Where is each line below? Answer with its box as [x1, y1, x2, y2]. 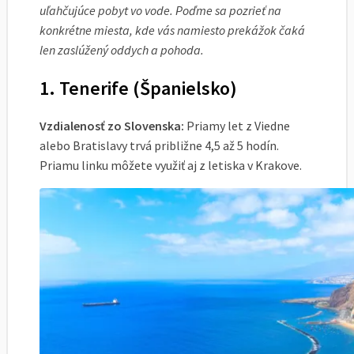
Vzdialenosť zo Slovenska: [40, 117, 184, 134]
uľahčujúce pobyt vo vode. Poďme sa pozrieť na [40, 2, 281, 18]
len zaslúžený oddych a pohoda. [40, 42, 204, 58]
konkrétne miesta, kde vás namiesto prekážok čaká [40, 22, 305, 38]
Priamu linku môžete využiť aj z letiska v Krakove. [40, 156, 302, 173]
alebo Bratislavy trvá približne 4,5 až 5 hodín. [40, 137, 279, 153]
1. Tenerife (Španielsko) [40, 75, 237, 100]
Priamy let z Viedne [184, 117, 290, 134]
